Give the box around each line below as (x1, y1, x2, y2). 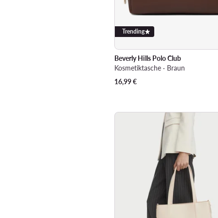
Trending (122, 27, 145, 35)
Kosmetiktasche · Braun (114, 63, 185, 72)
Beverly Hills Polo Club (114, 54, 181, 62)
